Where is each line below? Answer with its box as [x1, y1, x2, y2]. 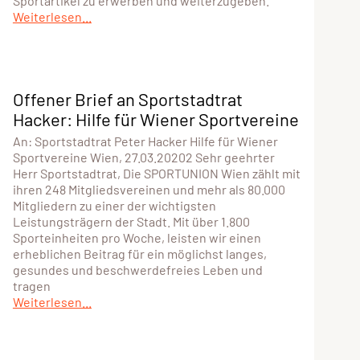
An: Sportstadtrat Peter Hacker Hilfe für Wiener [12, 133, 278, 149]
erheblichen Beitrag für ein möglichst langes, [12, 245, 267, 261]
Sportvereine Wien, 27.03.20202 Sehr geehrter [12, 149, 275, 165]
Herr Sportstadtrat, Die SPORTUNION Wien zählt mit [12, 165, 301, 181]
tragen [12, 277, 51, 293]
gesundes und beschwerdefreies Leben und [12, 261, 263, 277]
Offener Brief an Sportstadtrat [12, 88, 243, 109]
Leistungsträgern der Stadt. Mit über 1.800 [12, 213, 250, 229]
